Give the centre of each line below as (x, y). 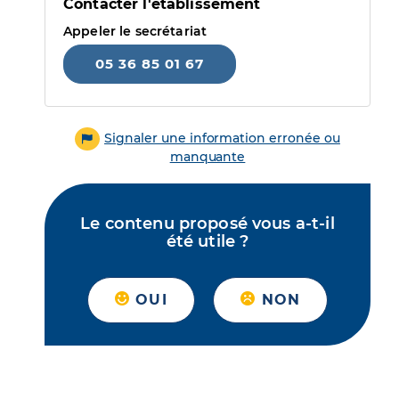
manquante (208, 157)
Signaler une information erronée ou (222, 138)
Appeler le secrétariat (135, 31)
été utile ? (208, 242)
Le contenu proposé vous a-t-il (208, 224)
